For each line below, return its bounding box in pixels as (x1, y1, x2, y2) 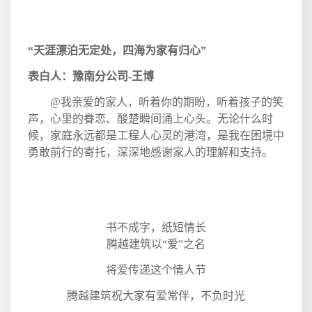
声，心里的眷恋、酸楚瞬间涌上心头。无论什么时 (28, 112, 273, 125)
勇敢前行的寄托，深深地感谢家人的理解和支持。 (28, 146, 273, 158)
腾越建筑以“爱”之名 (107, 237, 205, 250)
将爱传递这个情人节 (106, 263, 206, 276)
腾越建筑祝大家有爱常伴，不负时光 (67, 289, 245, 302)
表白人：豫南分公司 (28, 70, 128, 82)
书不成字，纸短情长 (106, 221, 206, 233)
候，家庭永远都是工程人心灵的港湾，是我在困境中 (28, 129, 284, 141)
